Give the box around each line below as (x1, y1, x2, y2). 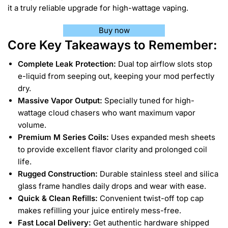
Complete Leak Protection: (18, 59, 116, 69)
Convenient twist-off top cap (98, 193, 204, 203)
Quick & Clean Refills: (18, 193, 98, 203)
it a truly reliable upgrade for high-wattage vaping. (8, 3, 188, 13)
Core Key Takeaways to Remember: (8, 37, 217, 52)
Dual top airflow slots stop (116, 59, 212, 69)
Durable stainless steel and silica (98, 168, 218, 179)
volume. (18, 120, 46, 130)
